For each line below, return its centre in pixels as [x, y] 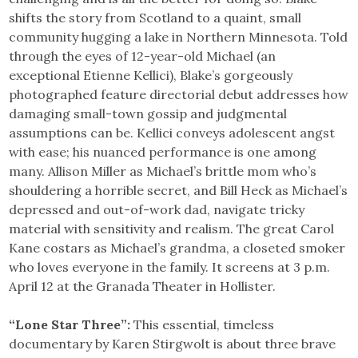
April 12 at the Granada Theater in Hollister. [143, 286]
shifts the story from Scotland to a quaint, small [155, 18]
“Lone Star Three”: [70, 325]
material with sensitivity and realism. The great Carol [172, 229]
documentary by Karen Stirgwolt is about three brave [173, 344]
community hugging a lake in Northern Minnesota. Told [179, 37]
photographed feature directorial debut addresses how [179, 95]
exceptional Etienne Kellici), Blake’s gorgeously [151, 76]
